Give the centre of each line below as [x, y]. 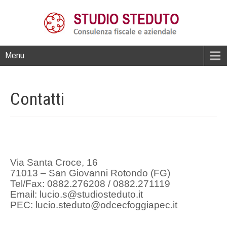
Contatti [37, 99]
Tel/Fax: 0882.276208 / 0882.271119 [90, 184]
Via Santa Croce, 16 [54, 162]
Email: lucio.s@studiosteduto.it [77, 194]
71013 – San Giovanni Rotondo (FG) [90, 173]
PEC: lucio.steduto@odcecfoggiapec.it [94, 205]
